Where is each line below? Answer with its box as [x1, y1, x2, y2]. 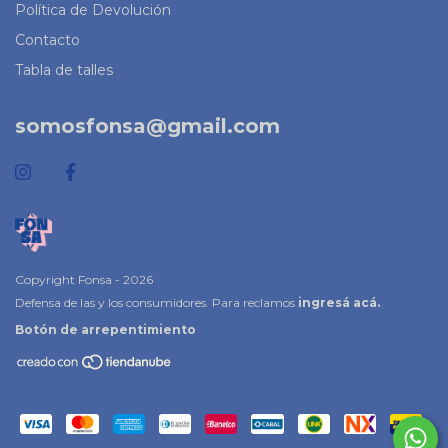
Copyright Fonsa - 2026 [15, 272, 153, 288]
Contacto [15, 31, 80, 50]
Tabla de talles [15, 61, 113, 80]
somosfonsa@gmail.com [15, 114, 280, 139]
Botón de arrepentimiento [15, 322, 196, 338]
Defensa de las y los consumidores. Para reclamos [15, 295, 295, 311]
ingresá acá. [298, 295, 380, 311]
